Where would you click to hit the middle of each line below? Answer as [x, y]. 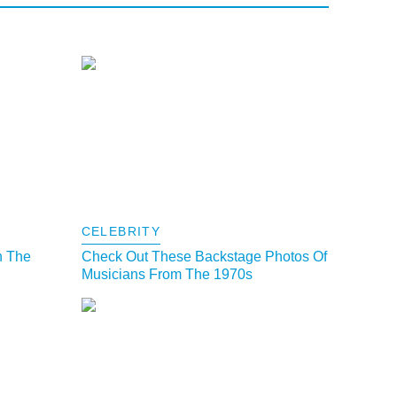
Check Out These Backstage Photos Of [204, 257]
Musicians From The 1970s [167, 275]
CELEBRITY [121, 232]
